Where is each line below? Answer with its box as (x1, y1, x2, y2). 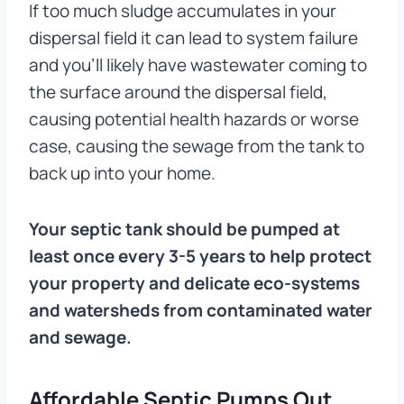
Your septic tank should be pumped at (29, 217, 340, 242)
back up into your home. (29, 161, 216, 186)
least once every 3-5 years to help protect (29, 244, 372, 269)
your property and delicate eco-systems (29, 271, 360, 296)
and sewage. (29, 326, 132, 350)
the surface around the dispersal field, (29, 80, 327, 105)
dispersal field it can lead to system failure (29, 26, 358, 50)
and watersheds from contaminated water (29, 298, 372, 323)
